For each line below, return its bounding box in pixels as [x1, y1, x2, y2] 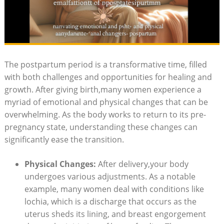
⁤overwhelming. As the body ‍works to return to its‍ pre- [4, 108, 206, 120]
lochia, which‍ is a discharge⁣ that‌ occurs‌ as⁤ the [24, 195, 196, 207]
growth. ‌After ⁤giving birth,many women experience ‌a [4, 83, 201, 95]
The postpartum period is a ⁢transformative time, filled [4, 58, 207, 70]
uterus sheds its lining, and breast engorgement [24, 208, 206, 219]
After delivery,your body [95, 158, 188, 169]
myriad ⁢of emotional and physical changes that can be [4, 96, 208, 107]
